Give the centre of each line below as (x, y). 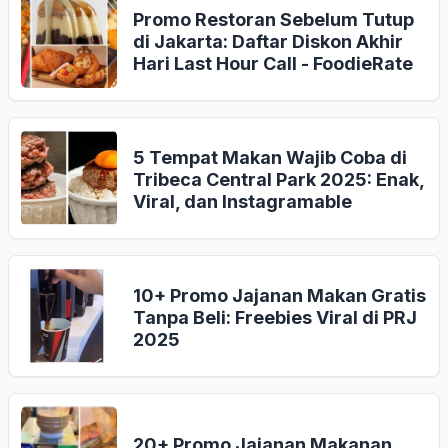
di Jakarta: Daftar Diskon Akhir (268, 41)
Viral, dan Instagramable (242, 201)
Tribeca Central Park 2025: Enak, (278, 179)
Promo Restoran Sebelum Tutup (273, 19)
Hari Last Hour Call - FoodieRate (273, 63)
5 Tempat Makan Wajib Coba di (270, 157)
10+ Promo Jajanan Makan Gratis (279, 295)
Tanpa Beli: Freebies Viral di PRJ (275, 317)
